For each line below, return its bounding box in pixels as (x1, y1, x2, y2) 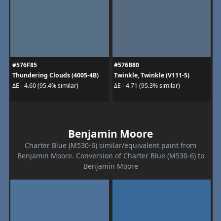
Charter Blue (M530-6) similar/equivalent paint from (25, 140, 196, 150)
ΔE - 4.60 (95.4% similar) (12, 81, 78, 90)
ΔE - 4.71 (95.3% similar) (114, 81, 180, 90)
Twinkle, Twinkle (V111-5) (114, 71, 189, 79)
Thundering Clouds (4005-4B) (12, 71, 99, 79)
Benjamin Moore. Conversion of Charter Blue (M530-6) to (17, 150, 204, 160)
